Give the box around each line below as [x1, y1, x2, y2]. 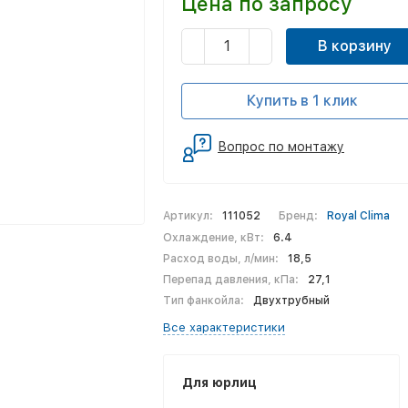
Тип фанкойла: [163, 294, 244, 307]
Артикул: [163, 209, 213, 222]
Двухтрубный [252, 294, 330, 307]
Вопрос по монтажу [218, 139, 344, 154]
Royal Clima [326, 209, 390, 222]
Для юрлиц [182, 375, 257, 390]
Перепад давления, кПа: [163, 273, 299, 286]
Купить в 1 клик [246, 92, 358, 109]
